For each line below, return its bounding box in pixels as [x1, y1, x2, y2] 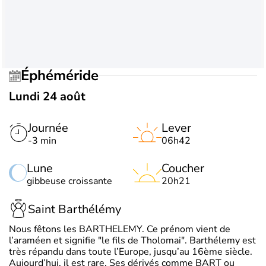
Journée [28, 119, 68, 136]
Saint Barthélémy [28, 201, 121, 218]
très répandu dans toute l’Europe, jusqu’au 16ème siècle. [9, 245, 252, 258]
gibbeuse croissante [27, 174, 112, 188]
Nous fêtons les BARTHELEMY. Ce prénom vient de [9, 222, 230, 236]
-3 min [28, 134, 56, 147]
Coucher [161, 160, 204, 176]
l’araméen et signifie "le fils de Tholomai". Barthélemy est [9, 233, 256, 247]
